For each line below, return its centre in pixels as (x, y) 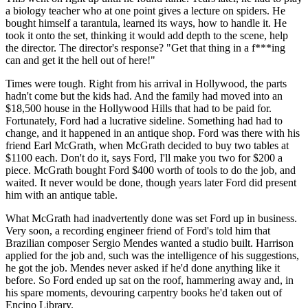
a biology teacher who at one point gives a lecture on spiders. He (145, 10)
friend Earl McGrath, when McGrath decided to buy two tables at (147, 145)
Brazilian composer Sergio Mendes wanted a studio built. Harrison (150, 243)
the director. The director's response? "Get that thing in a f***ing (145, 47)
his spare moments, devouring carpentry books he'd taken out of (144, 292)
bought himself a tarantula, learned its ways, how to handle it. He (146, 23)
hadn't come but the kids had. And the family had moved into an (144, 96)
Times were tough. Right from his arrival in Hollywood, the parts (146, 83)
